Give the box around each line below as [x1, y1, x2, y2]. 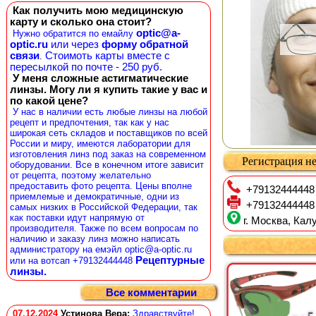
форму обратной [102, 39, 188, 50]
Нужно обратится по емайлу [10, 28, 136, 39]
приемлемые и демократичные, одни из [10, 191, 179, 202]
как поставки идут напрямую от [10, 212, 145, 223]
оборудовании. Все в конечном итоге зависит [10, 159, 204, 170]
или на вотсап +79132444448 [10, 255, 135, 266]
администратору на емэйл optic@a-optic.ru [10, 244, 192, 255]
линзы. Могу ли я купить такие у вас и [10, 84, 207, 95]
